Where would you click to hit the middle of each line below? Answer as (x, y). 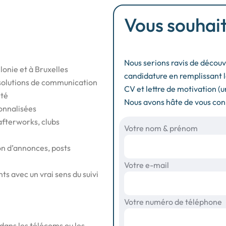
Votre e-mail (147, 165)
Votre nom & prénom (161, 128)
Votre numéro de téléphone (173, 202)
